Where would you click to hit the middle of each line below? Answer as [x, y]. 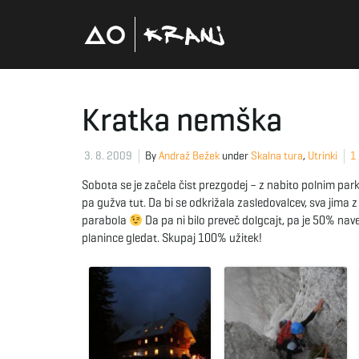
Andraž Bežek [189, 156]
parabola [105, 220]
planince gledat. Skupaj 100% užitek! [172, 238]
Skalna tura [277, 156]
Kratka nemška [182, 119]
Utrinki [323, 156]
